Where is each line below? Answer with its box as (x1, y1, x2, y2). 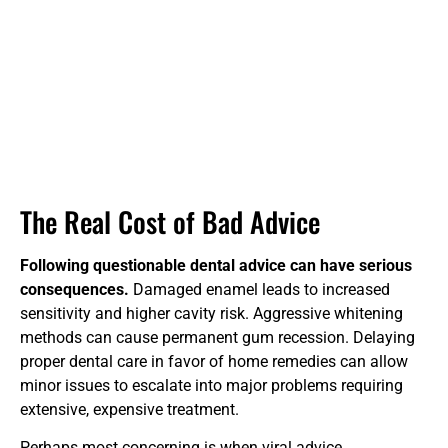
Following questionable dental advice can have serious (20, 255, 412, 275)
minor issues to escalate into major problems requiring (20, 375, 403, 395)
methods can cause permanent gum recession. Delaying (20, 327, 415, 347)
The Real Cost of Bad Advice (20, 200, 320, 242)
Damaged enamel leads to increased (129, 279, 390, 299)
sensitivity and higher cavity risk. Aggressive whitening (20, 303, 403, 323)
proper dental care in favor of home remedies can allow (20, 351, 408, 371)
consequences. (20, 279, 129, 299)
